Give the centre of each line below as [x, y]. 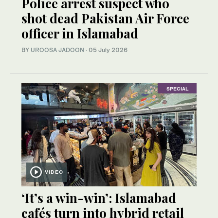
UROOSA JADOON [57, 50]
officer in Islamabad [80, 34]
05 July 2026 [108, 50]
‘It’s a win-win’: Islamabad [99, 198]
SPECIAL [177, 88]
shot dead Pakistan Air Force [105, 18]
